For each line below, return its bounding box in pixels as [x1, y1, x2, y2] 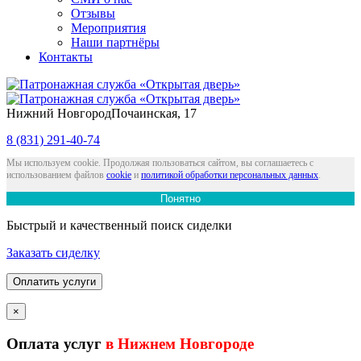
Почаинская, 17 [111, 106, 197, 120]
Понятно [160, 193, 201, 205]
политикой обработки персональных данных [141, 169, 318, 180]
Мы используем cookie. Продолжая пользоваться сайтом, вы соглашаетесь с [6, 157, 313, 168]
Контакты [39, 50, 93, 64]
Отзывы [71, 6, 115, 20]
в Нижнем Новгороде [106, 334, 254, 352]
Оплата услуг [6, 334, 106, 352]
